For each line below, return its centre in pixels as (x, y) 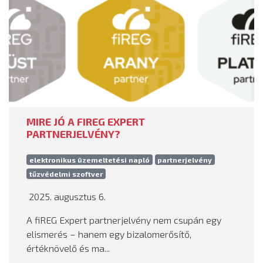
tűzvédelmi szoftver (66, 173)
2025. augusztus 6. (66, 196)
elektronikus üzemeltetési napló (89, 159)
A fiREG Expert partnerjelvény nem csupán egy (124, 220)
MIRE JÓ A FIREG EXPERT (86, 121)
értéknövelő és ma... (68, 248)
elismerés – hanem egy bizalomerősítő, (109, 234)
